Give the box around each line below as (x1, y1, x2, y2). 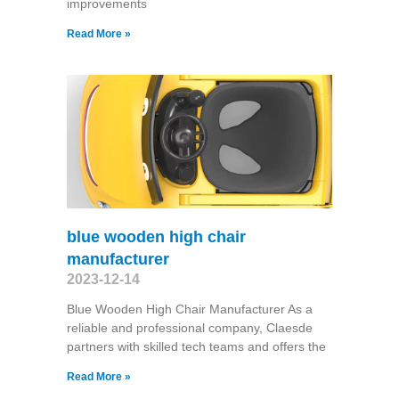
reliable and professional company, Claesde (66, 320, 313, 335)
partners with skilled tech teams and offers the (66, 338, 326, 354)
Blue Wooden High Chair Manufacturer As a (66, 301, 313, 316)
